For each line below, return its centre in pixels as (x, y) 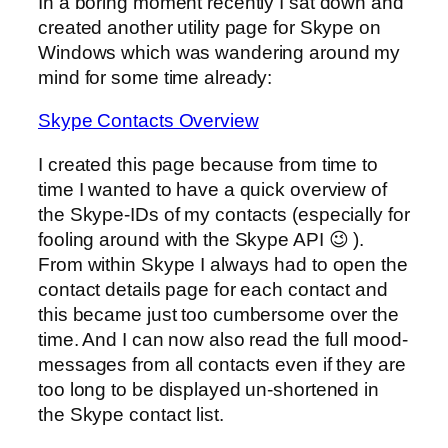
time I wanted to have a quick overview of (212, 189)
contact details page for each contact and (213, 289)
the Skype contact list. (131, 414)
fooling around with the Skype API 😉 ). (201, 239)
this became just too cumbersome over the (218, 314)
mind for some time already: (155, 77)
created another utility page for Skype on (209, 27)
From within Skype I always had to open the (223, 264)
